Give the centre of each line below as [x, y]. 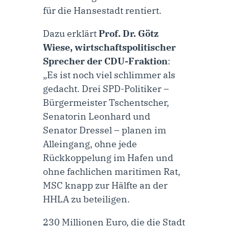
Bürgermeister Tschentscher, [106, 103]
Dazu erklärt [71, 34]
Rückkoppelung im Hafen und [108, 158]
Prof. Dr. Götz [129, 34]
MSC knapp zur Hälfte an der [105, 186]
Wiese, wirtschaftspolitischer [109, 48]
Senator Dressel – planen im [105, 130]
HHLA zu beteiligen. [86, 199]
